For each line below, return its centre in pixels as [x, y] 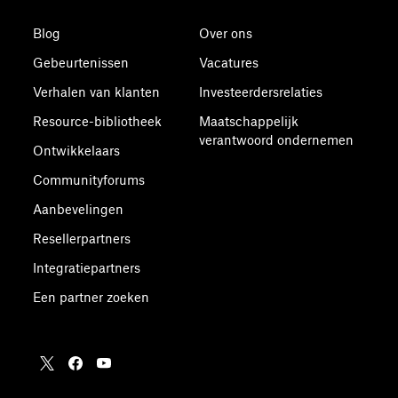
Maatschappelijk [248, 121]
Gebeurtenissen [81, 63]
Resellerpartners [82, 239]
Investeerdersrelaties [260, 92]
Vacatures [228, 63]
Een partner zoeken [92, 297]
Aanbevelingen [79, 209]
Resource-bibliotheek [98, 121]
